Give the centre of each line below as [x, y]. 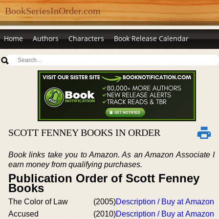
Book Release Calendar [151, 38]
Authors [46, 38]
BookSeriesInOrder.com [53, 11]
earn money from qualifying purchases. [75, 164]
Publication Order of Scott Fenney [104, 178]
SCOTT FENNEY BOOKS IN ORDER [84, 132]
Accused [23, 214]
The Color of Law [38, 202]
